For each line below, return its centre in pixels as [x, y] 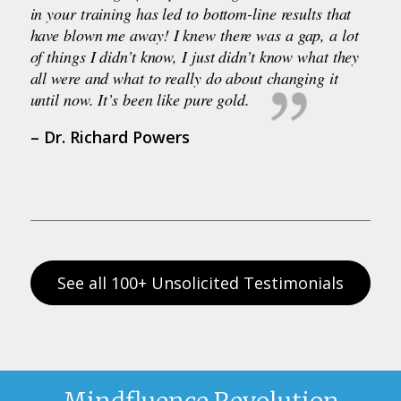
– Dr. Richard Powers [110, 137]
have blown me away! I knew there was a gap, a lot [194, 34]
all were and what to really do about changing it [184, 77]
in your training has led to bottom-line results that [191, 13]
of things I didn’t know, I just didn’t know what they [195, 56]
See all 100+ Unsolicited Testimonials [200, 282]
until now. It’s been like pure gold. [142, 99]
